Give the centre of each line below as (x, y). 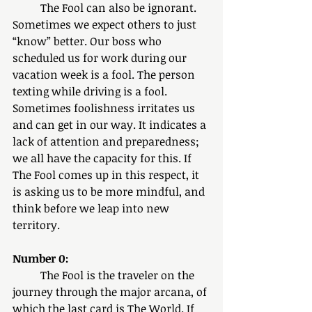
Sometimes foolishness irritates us (105, 108)
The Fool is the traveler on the (26, 275)
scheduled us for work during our (101, 58)
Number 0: (40, 258)
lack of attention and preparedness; (107, 141)
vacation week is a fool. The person (105, 75)
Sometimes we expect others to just (106, 24)
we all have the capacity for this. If (103, 158)
